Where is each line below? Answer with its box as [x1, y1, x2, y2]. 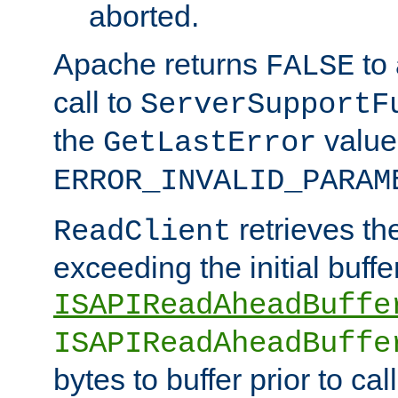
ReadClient [53, 214, 231, 249]
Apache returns [53, 46, 266, 81]
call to [53, 84, 140, 119]
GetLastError [103, 125, 316, 160]
